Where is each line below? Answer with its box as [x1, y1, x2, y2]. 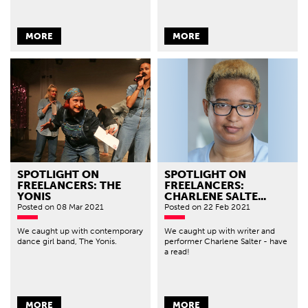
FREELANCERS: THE [17, 178, 121, 192]
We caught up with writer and [164, 225, 275, 236]
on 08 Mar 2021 [45, 201, 104, 212]
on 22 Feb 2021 [192, 201, 250, 212]
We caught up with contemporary [17, 225, 143, 236]
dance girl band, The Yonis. [17, 236, 117, 246]
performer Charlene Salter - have [164, 236, 287, 246]
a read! [164, 246, 190, 256]
